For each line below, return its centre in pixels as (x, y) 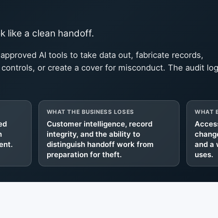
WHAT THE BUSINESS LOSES (90, 112)
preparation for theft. (84, 154)
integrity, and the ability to (93, 134)
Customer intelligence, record (99, 124)
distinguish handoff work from (100, 144)
